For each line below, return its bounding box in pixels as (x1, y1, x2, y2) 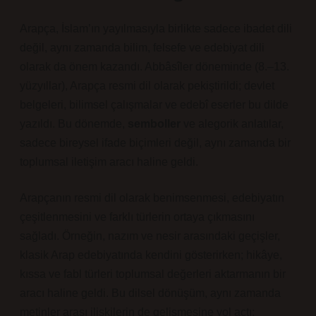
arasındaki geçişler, (181, 230, 280, 242)
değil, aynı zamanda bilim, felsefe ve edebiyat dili (20, 42, 265, 54)
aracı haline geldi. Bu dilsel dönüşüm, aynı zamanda (20, 287, 281, 299)
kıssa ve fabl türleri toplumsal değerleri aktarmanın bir (20, 268, 286, 280)
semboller (128, 118, 181, 130)
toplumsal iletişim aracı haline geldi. (20, 156, 198, 168)
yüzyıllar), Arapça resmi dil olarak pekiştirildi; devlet (20, 80, 274, 92)
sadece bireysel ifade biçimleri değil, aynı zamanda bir (20, 137, 291, 149)
